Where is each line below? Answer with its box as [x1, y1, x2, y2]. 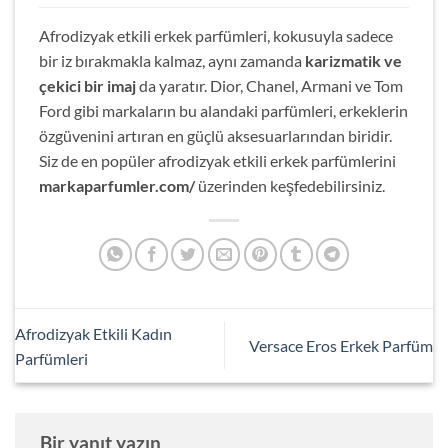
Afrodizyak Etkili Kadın [15, 323, 172, 343]
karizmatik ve [305, 51, 402, 71]
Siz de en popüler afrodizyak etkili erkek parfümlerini [39, 151, 396, 171]
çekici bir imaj [39, 76, 136, 96]
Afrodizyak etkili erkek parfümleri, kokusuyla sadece [39, 26, 393, 46]
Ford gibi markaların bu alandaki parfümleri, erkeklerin [39, 101, 408, 121]
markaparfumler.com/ [39, 176, 195, 196]
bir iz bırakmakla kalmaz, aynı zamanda [39, 51, 305, 71]
